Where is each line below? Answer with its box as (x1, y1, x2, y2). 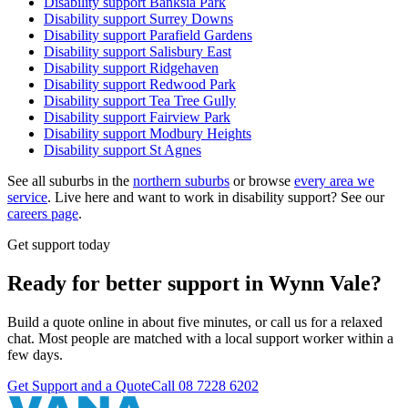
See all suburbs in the (7, 173, 129, 189)
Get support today (7, 237, 110, 253)
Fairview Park (149, 109, 230, 126)
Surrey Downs (149, 11, 233, 27)
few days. (7, 347, 63, 363)
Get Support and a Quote (7, 378, 151, 394)
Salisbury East (149, 44, 231, 60)
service (7, 189, 47, 206)
